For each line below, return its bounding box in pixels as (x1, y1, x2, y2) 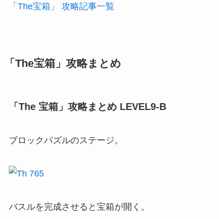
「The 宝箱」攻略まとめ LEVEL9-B (8, 101, 166, 112)
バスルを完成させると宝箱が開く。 (8, 201, 150, 212)
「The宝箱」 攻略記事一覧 (8, 1, 114, 12)
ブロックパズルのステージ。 (8, 135, 123, 145)
